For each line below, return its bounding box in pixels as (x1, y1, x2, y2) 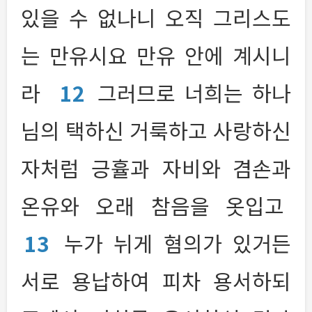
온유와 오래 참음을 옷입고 (21, 189, 284, 221)
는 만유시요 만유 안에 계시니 (21, 39, 291, 70)
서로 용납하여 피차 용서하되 (21, 265, 291, 296)
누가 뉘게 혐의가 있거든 (63, 227, 291, 258)
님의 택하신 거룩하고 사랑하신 (21, 114, 291, 146)
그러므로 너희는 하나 (97, 77, 291, 108)
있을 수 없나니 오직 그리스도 (21, 1, 291, 33)
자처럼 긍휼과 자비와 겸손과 (21, 152, 291, 183)
